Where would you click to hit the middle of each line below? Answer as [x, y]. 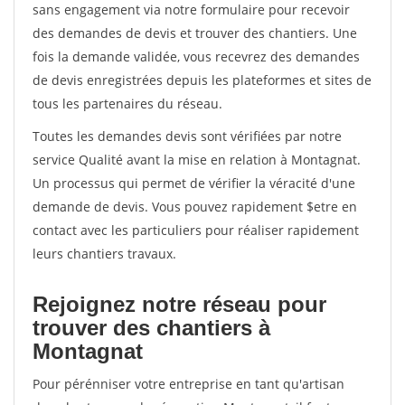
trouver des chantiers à [151, 328]
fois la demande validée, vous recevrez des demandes [196, 57]
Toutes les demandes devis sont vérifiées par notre [187, 136]
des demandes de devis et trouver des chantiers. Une [195, 33]
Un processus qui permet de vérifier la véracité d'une [194, 183]
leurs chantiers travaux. [104, 254]
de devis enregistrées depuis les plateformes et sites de [202, 80]
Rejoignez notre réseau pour [179, 304]
